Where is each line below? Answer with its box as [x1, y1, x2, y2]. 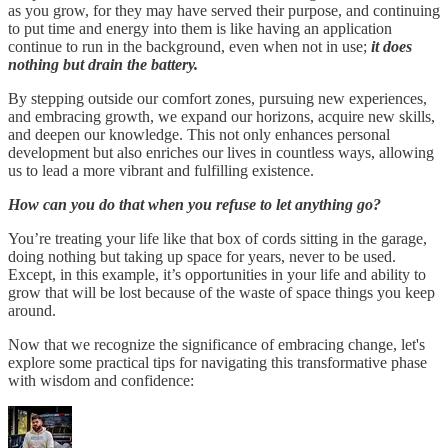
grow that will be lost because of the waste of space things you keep [8, 284, 435, 302]
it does [371, 38, 412, 56]
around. [8, 302, 56, 320]
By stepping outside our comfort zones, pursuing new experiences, [8, 90, 427, 108]
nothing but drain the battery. [8, 56, 198, 74]
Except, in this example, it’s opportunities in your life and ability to [8, 266, 426, 284]
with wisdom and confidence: [8, 372, 194, 390]
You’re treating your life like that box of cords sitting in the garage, [8, 230, 427, 248]
